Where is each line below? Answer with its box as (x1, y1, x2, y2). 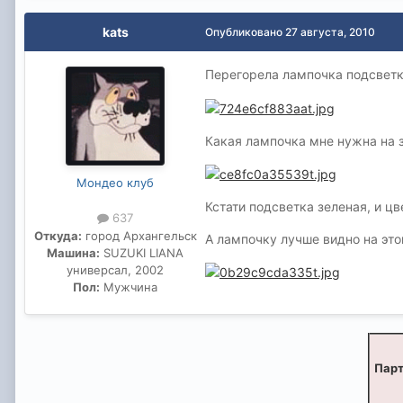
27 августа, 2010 (285, 25, 375, 40)
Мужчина (100, 279, 157, 294)
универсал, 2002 (67, 262, 164, 277)
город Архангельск (81, 228, 197, 243)
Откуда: (33, 228, 82, 243)
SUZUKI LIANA (100, 245, 184, 260)
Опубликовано (205, 25, 285, 40)
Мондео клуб (76, 175, 154, 191)
